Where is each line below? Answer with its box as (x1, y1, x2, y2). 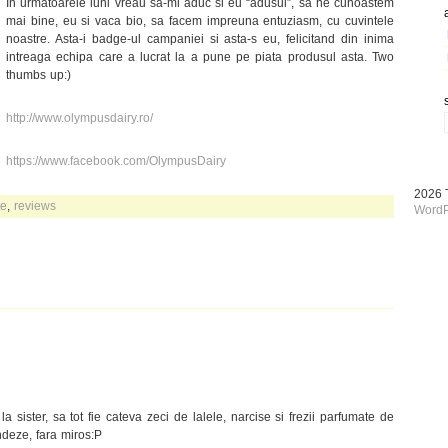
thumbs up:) (6, 68, 71, 81)
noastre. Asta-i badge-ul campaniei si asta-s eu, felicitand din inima (6, 32, 394, 45)
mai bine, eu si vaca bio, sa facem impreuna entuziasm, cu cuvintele (6, 14, 394, 27)
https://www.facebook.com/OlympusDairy (6, 154, 226, 167)
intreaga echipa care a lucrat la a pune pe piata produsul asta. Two (6, 50, 394, 63)
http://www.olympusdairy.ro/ (6, 111, 153, 124)
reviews (14, 199, 56, 212)
